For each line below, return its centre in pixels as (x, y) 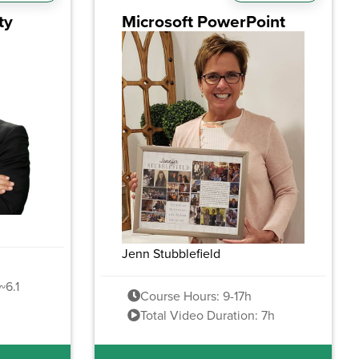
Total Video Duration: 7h (207, 315)
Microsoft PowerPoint (203, 22)
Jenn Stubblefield (171, 254)
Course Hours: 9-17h (196, 296)
